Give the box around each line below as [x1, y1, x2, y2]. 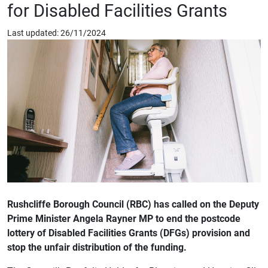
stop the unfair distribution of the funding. [7, 240, 187, 253]
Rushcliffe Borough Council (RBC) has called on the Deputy [7, 197, 259, 210]
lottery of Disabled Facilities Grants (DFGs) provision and [7, 226, 250, 239]
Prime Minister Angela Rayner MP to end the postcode [7, 211, 240, 224]
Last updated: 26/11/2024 [7, 27, 106, 38]
